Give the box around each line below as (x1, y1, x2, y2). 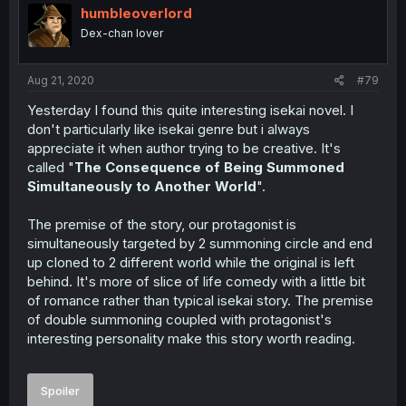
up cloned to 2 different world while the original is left (27, 253, 354, 271)
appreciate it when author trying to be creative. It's (27, 139, 341, 157)
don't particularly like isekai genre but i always (27, 120, 310, 138)
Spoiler (41, 383, 80, 398)
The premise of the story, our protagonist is (27, 215, 296, 233)
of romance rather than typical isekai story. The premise (27, 291, 373, 309)
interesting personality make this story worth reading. (27, 329, 355, 347)
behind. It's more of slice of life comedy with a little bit (27, 272, 365, 290)
